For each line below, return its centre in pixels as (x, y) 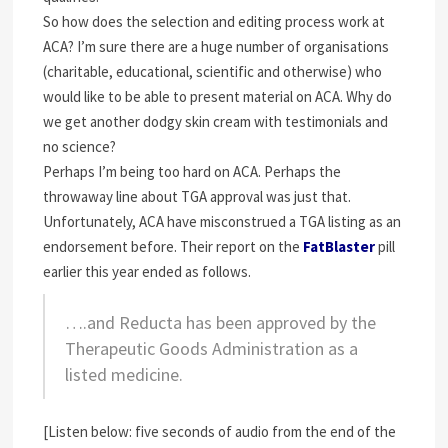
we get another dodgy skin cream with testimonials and (216, 121)
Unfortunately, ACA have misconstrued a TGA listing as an (222, 221)
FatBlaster (339, 246)
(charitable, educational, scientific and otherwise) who (213, 71)
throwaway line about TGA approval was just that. (197, 196)
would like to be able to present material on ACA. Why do (218, 96)
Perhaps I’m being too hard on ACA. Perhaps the (192, 171)
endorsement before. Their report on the (173, 246)
